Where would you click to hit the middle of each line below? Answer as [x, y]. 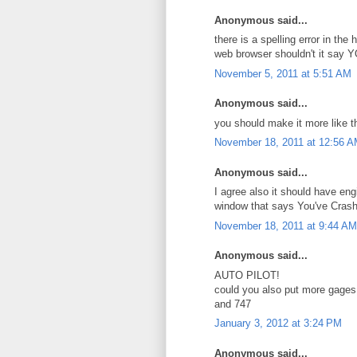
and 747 [233, 304]
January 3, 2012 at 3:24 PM [278, 323]
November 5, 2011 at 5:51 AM [283, 73]
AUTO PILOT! [247, 275]
